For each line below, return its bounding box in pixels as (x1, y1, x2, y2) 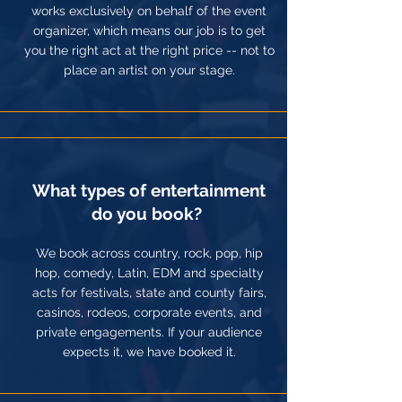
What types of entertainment (32, 180, 266, 200)
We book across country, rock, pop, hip (35, 246, 263, 260)
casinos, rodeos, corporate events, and (36, 305, 262, 319)
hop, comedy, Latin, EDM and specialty (34, 266, 264, 280)
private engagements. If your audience (36, 325, 262, 339)
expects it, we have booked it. (62, 345, 236, 359)
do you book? (92, 204, 206, 223)
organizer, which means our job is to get (32, 23, 266, 38)
